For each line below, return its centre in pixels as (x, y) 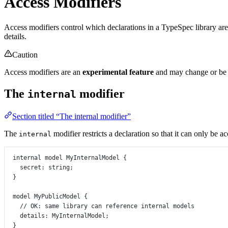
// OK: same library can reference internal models (107, 206)
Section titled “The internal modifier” (72, 116)
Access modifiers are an (43, 72)
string (59, 167)
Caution (25, 54)
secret (31, 167)
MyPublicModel (57, 196)
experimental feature (118, 72)
